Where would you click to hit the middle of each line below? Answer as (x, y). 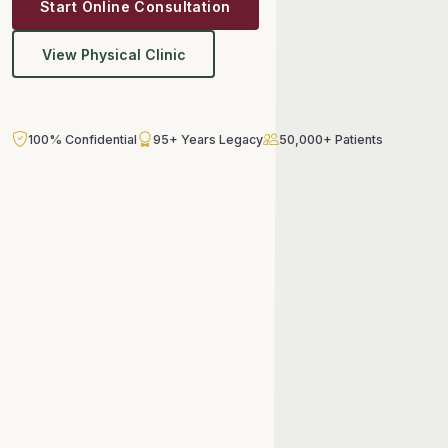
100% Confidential (82, 140)
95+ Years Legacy (208, 140)
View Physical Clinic (113, 54)
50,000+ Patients (331, 140)
